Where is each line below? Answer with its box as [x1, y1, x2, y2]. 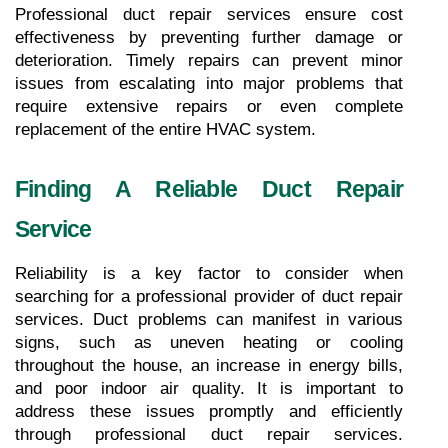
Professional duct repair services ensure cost [15, 4, 403, 24]
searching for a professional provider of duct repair [15, 286, 403, 306]
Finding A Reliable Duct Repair [15, 175, 403, 202]
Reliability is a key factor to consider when [15, 263, 403, 283]
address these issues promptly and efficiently [15, 401, 403, 421]
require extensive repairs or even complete [15, 96, 403, 116]
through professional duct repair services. [15, 424, 403, 444]
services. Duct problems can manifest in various [15, 309, 403, 329]
